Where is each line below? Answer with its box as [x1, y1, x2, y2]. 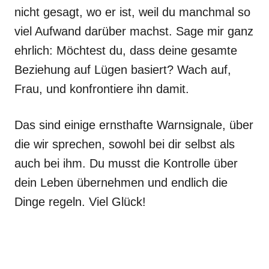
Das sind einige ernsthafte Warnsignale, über [14, 118, 253, 131]
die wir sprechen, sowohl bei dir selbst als [14, 138, 235, 151]
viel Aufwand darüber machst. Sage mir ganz [14, 25, 253, 38]
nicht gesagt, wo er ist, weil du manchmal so [14, 5, 250, 19]
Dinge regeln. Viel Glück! [14, 195, 146, 208]
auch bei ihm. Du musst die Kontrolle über [14, 157, 238, 170]
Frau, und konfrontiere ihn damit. [14, 82, 189, 95]
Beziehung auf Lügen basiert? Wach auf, [14, 63, 231, 76]
